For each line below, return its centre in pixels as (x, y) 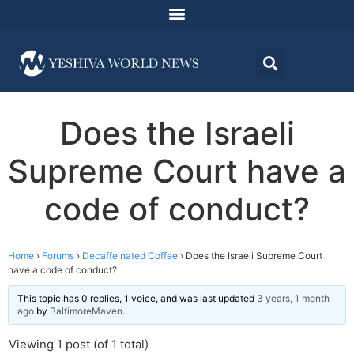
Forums (58, 256)
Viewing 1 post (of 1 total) (79, 345)
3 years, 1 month (293, 299)
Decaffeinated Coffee (130, 256)
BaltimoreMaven (86, 311)
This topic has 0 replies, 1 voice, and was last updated (137, 299)
